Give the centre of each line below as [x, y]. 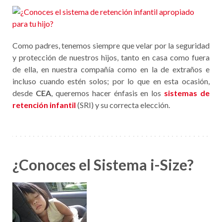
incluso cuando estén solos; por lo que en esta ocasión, [111, 81]
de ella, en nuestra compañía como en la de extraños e [111, 69]
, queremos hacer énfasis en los [108, 93]
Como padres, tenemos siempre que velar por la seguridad [111, 45]
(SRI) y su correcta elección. [123, 105]
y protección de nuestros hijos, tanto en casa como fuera [111, 57]
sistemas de [187, 93]
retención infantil [44, 105]
